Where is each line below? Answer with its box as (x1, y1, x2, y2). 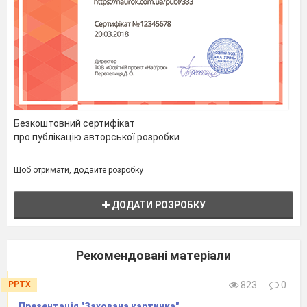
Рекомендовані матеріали (76, 247, 231, 262)
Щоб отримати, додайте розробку (14, 164, 143, 175)
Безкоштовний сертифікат (14, 117, 135, 129)
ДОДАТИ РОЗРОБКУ (109, 199, 206, 210)
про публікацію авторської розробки (14, 131, 180, 143)
